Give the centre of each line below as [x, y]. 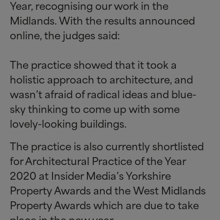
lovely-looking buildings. [68, 123]
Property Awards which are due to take [104, 205]
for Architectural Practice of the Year [98, 161]
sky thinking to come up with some [95, 109]
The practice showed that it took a [93, 64]
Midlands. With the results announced [102, 20]
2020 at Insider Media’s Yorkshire [90, 175]
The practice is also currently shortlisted [107, 146]
